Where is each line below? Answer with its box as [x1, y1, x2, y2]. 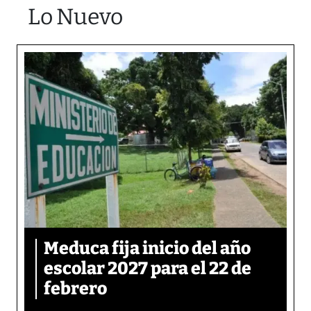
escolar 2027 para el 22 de [44, 258, 251, 279]
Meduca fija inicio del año [44, 237, 251, 259]
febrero [44, 278, 107, 299]
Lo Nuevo [28, 3, 123, 31]
